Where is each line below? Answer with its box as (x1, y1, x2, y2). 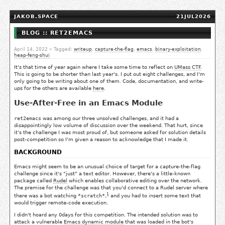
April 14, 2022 (14, 47, 48, 52)
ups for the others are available (14, 85, 93, 91)
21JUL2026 (176, 14, 211, 19)
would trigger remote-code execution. (14, 200, 108, 206)
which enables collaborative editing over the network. (67, 177, 202, 183)
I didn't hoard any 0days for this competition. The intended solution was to (14, 212, 198, 218)
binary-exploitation (155, 47, 201, 52)
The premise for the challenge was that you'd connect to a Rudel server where (14, 184, 208, 190)
